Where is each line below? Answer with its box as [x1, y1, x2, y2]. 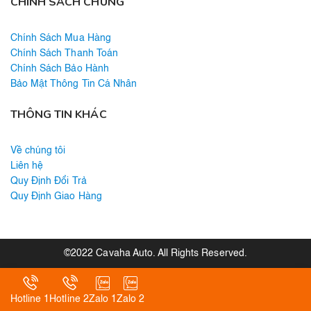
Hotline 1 [10, 294, 50, 304]
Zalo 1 [88, 294, 117, 304]
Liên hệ [10, 161, 44, 171]
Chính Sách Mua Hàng [10, 33, 111, 44]
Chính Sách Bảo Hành [10, 64, 109, 74]
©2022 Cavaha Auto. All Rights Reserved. [64, 249, 247, 259]
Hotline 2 [49, 294, 89, 304]
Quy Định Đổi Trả [10, 176, 87, 187]
